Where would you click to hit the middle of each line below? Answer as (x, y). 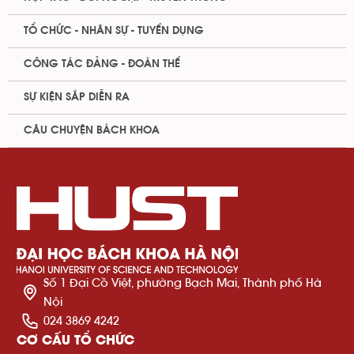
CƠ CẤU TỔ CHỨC (75, 340)
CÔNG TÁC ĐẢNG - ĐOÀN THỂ (102, 64)
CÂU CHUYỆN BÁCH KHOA (92, 130)
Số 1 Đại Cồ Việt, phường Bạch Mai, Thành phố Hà (183, 282)
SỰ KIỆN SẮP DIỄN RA (77, 97)
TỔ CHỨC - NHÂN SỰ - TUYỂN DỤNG (114, 31)
